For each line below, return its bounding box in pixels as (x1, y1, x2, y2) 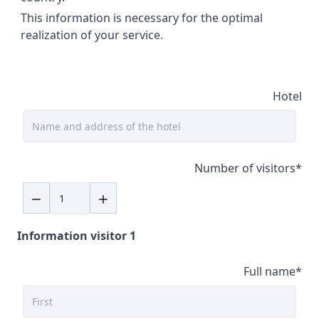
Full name (244, 263, 296, 279)
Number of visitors (194, 160, 296, 176)
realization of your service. (21, 27, 163, 43)
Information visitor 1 (17, 228, 136, 244)
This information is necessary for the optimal (21, 10, 263, 26)
